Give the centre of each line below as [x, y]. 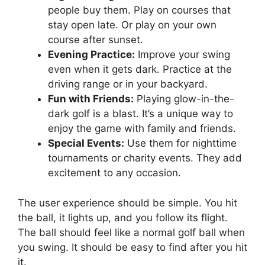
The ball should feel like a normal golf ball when [131, 232]
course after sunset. [96, 40]
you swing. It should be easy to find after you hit [132, 247]
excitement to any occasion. [114, 173]
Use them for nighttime [180, 143]
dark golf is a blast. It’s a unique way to [140, 114]
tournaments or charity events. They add [145, 158]
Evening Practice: [91, 54]
